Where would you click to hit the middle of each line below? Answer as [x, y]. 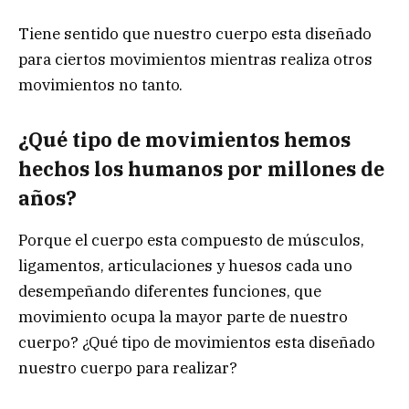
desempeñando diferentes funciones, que [170, 291]
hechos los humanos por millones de [201, 168]
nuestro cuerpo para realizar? [128, 367]
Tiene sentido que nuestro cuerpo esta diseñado [195, 34]
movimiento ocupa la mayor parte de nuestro [183, 316]
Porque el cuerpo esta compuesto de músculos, [191, 240]
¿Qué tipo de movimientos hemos [184, 139]
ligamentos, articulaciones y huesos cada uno [185, 265]
